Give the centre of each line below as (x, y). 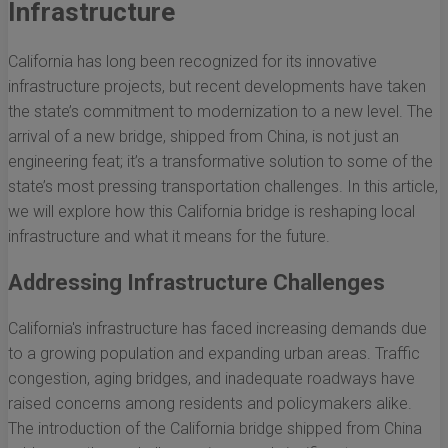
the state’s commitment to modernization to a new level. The (220, 112)
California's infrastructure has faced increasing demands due (217, 329)
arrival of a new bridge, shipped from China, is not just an (203, 137)
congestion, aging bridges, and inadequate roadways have (211, 379)
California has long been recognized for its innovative (192, 62)
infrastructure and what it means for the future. (169, 237)
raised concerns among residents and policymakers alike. (210, 404)
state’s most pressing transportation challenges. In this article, (223, 187)
